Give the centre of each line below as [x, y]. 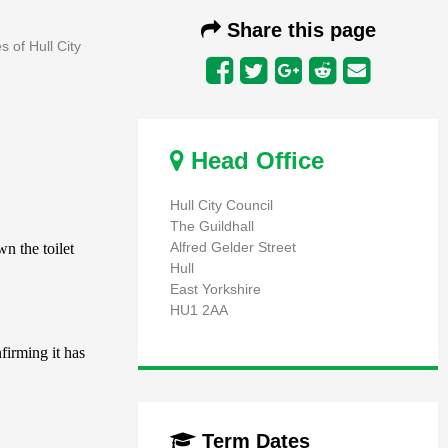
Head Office [254, 161]
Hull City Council [221, 205]
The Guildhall [212, 226]
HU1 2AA [199, 310]
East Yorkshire [215, 289]
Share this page [298, 30]
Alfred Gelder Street [233, 247]
